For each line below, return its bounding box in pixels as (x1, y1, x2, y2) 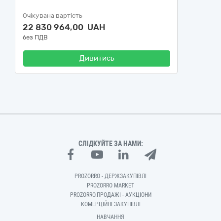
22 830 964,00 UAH (23, 22, 105, 32)
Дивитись (79, 54, 114, 63)
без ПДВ (23, 34, 48, 41)
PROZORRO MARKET (87, 182, 134, 189)
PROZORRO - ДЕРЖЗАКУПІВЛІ (74, 173, 147, 180)
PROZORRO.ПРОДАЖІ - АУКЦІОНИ (70, 191, 151, 198)
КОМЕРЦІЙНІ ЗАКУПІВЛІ (80, 201, 141, 208)
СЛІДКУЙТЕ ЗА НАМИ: (78, 140, 143, 147)
